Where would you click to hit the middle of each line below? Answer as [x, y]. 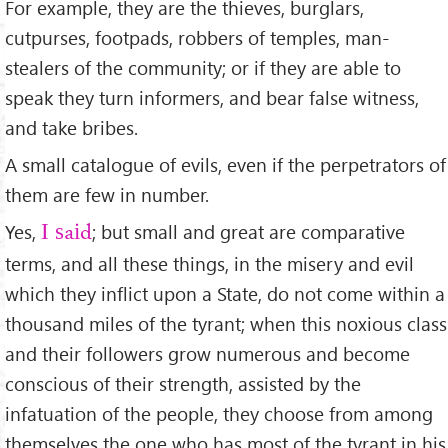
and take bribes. [71, 127]
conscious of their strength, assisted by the [183, 383]
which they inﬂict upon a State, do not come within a [225, 293]
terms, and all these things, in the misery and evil [209, 263]
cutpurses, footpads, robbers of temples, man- [197, 37]
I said [66, 233]
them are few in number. [107, 194]
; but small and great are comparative [248, 231]
